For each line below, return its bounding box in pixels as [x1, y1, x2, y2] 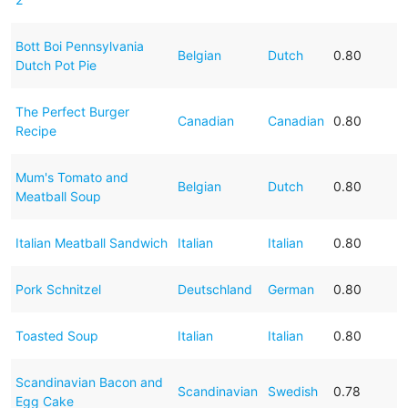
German [267, 280, 314, 297]
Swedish [267, 382, 318, 399]
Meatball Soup [15, 188, 101, 204]
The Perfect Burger [15, 103, 129, 119]
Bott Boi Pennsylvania [15, 37, 144, 54]
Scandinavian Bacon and [15, 373, 163, 390]
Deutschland [177, 280, 252, 297]
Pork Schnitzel [15, 280, 101, 297]
